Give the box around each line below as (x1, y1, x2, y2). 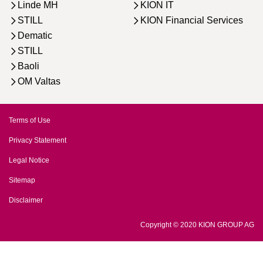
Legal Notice (9, 156, 49, 164)
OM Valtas (18, 76, 60, 86)
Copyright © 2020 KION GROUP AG (140, 220, 254, 229)
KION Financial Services (140, 15, 243, 25)
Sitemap (9, 176, 35, 184)
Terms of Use (9, 116, 50, 124)
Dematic (18, 30, 52, 41)
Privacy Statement (9, 136, 66, 144)
